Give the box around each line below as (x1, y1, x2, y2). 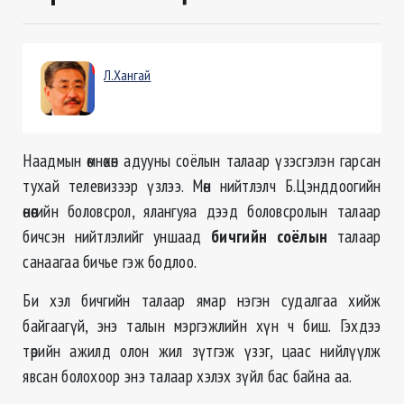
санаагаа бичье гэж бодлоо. (23, 250, 197, 273)
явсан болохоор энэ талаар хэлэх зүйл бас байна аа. (23, 364, 353, 388)
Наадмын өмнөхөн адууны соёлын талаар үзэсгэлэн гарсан (23, 149, 381, 172)
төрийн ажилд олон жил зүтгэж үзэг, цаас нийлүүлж (23, 339, 381, 363)
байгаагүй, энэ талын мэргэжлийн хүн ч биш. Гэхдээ (23, 314, 381, 337)
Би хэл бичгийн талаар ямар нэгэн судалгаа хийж (23, 289, 381, 312)
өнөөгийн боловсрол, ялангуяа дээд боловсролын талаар (23, 199, 381, 223)
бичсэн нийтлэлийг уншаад (23, 225, 212, 248)
